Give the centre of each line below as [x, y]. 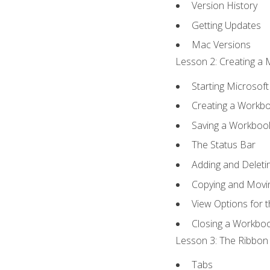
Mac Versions [221, 45]
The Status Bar [224, 145]
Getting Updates [227, 25]
